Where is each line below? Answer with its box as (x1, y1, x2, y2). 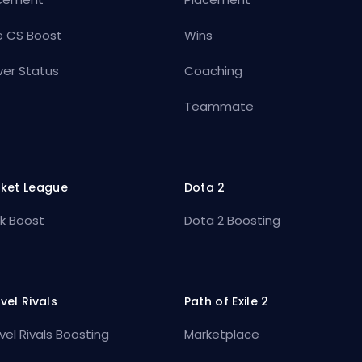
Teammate (183, 97, 254, 115)
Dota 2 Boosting (183, 211, 280, 229)
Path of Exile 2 (183, 293, 269, 309)
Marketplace (183, 325, 259, 343)
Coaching (183, 61, 242, 79)
